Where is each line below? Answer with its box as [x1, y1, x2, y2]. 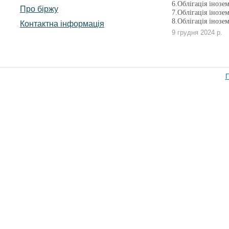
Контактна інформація [19, 19, 104, 29]
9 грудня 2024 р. [172, 29, 222, 36]
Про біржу [19, 4, 58, 14]
